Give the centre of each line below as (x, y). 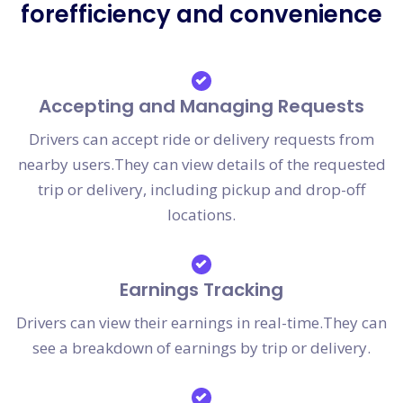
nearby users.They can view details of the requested (201, 165)
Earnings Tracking (201, 290)
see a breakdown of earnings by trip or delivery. (201, 348)
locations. (201, 215)
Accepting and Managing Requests (201, 107)
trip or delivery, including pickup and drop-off (201, 190)
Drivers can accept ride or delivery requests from (201, 139)
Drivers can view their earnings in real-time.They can (201, 323)
